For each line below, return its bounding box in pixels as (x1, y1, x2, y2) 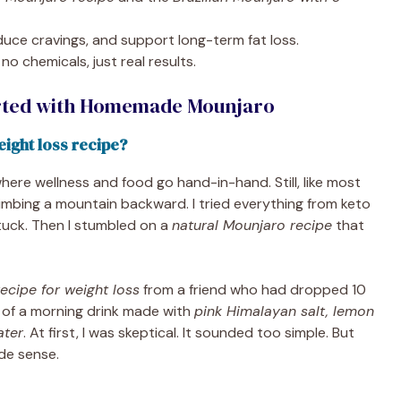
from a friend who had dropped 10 (140, 279, 366, 299)
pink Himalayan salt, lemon (194, 301, 374, 320)
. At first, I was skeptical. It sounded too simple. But (23, 322, 354, 342)
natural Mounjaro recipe (172, 215, 332, 235)
